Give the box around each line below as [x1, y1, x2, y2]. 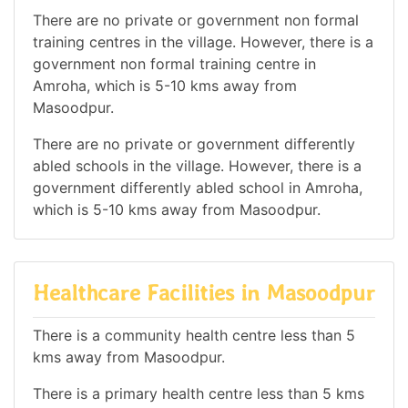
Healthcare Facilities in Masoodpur [33, 280, 375, 307]
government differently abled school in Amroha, [33, 178, 362, 198]
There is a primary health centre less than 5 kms [33, 383, 364, 403]
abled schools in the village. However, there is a [33, 157, 362, 176]
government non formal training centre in [33, 55, 316, 74]
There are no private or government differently [33, 135, 355, 154]
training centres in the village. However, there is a [33, 33, 373, 52]
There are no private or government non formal [33, 11, 359, 30]
